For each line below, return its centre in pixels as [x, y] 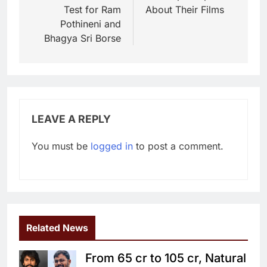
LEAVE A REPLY [71, 119]
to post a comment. [178, 146]
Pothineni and [91, 24]
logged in [112, 146]
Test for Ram [92, 9]
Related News [57, 228]
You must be [61, 146]
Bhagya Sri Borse [83, 38]
